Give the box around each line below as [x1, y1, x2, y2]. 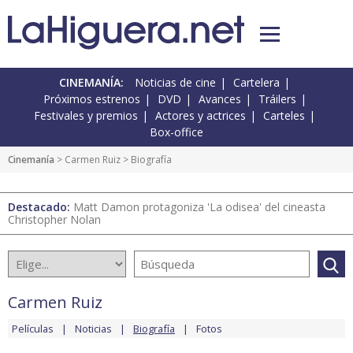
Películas [12, 321, 54, 336]
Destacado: [8, 199, 73, 215]
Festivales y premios [34, 108, 138, 124]
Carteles [263, 108, 305, 124]
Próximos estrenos [43, 91, 140, 107]
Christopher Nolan [8, 212, 101, 228]
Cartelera [233, 75, 280, 91]
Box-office [150, 124, 203, 140]
